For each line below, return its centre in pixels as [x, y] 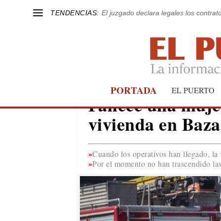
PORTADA [134, 90]
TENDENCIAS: [75, 13]
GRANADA [109, 90]
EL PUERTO [193, 90]
